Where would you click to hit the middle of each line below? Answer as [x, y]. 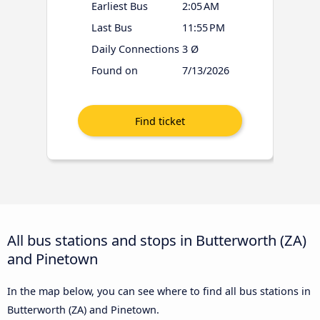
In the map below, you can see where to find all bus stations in [159, 291]
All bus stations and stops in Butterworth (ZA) [157, 240]
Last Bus [111, 28]
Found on [114, 71]
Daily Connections [135, 49]
